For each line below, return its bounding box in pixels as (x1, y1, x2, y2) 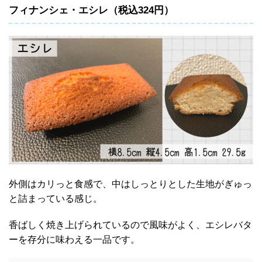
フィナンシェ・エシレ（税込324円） (9, 5, 174, 16)
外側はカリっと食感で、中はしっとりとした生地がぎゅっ (9, 176, 252, 190)
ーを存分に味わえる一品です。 (9, 232, 140, 246)
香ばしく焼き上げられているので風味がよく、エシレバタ (9, 217, 252, 231)
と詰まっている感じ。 (9, 191, 102, 205)
